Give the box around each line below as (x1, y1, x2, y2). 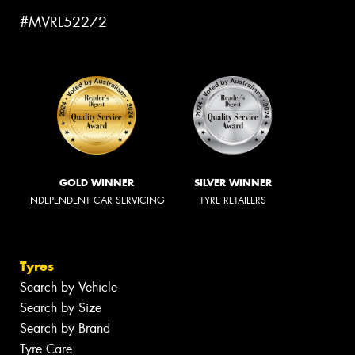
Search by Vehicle (20, 278, 117, 296)
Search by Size (20, 299, 101, 316)
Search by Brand (20, 319, 110, 337)
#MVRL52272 (20, 12, 107, 32)
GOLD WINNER (59, 177, 134, 189)
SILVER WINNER (194, 177, 272, 189)
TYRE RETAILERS (200, 194, 266, 208)
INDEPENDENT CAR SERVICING (28, 194, 165, 208)
